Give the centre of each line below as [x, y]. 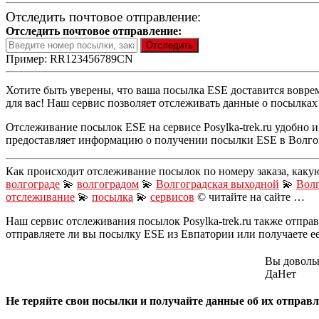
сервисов [172, 197]
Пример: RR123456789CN [69, 58]
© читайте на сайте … [250, 197]
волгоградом [108, 184]
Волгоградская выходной [218, 184]
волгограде [33, 184]
